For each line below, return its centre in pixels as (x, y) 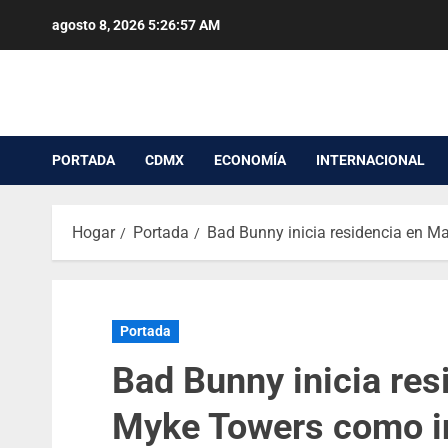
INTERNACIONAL (370, 160)
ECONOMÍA (250, 160)
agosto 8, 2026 (100, 25)
